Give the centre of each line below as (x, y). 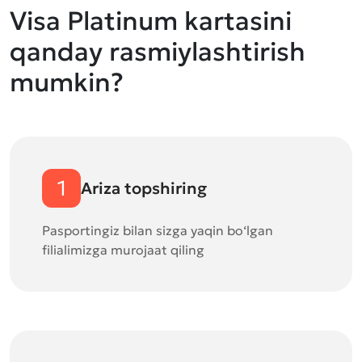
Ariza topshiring (144, 188)
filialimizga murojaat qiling (123, 250)
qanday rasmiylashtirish (158, 52)
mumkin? (67, 82)
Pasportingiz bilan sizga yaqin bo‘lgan (158, 230)
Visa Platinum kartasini (151, 21)
